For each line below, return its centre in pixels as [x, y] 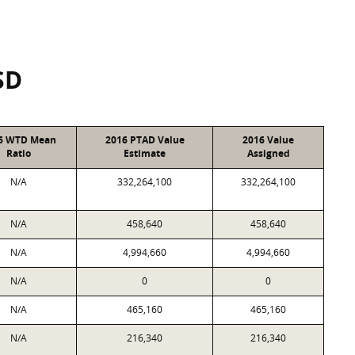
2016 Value [268, 140]
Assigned [268, 153]
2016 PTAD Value [145, 140]
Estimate [145, 153]
